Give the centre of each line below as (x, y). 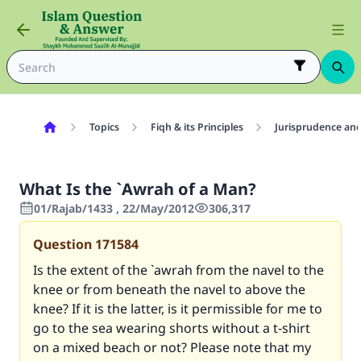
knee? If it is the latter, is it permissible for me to (178, 309)
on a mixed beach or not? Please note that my (172, 347)
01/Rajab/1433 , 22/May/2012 (114, 208)
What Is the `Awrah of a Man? (138, 189)
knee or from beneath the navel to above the (169, 289)
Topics (104, 127)
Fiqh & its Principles (197, 127)
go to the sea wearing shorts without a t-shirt (172, 328)
